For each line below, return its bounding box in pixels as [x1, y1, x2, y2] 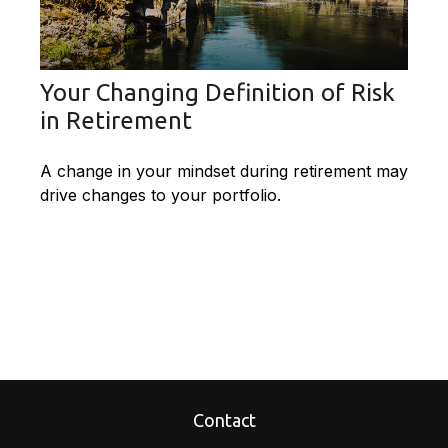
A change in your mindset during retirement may [40, 161, 408, 182]
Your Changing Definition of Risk [40, 79, 395, 107]
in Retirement [40, 107, 192, 135]
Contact [192, 410, 256, 430]
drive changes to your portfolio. [40, 185, 281, 206]
